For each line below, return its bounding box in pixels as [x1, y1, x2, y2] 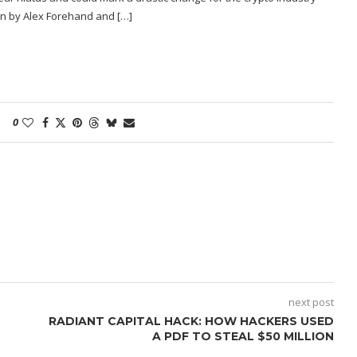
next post [288, 294, 334, 309]
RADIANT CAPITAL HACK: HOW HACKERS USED [48, 313, 334, 328]
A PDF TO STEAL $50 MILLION [151, 328, 334, 343]
